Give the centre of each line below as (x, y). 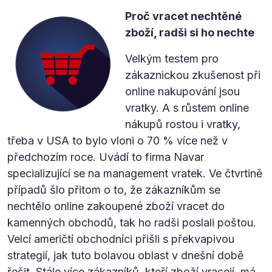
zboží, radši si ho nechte (190, 32)
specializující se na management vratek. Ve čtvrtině (135, 173)
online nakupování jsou (182, 91)
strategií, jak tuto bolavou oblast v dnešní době (126, 255)
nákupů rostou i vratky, (183, 124)
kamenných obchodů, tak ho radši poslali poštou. (132, 222)
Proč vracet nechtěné (183, 16)
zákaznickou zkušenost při (193, 75)
